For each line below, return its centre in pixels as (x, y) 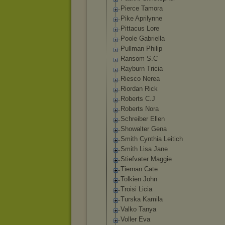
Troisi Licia (136, 189)
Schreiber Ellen (143, 119)
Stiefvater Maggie (146, 159)
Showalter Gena (144, 129)
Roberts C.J (138, 99)
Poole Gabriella (143, 38)
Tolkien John (139, 179)
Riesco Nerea (140, 79)
